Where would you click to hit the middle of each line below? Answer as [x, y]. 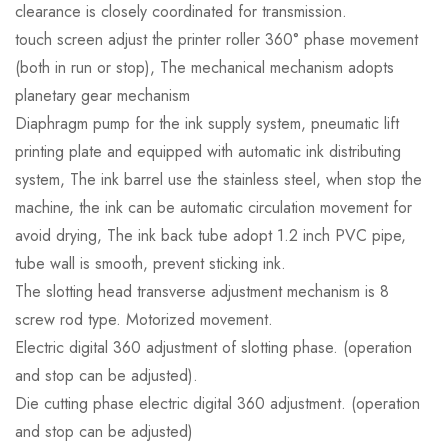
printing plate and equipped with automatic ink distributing [208, 152]
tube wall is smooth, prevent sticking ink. [150, 264]
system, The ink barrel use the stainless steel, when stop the [218, 180]
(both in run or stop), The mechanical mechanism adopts [204, 68]
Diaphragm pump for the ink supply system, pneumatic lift [207, 124]
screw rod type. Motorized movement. [144, 320]
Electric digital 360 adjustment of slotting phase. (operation [213, 348]
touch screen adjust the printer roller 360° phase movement [216, 40]
